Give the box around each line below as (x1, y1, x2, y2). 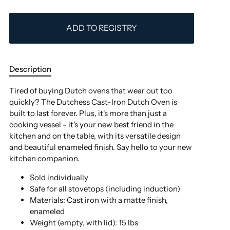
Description (9, 64, 51, 74)
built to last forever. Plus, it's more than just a (9, 108, 167, 118)
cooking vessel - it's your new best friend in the (9, 119, 174, 129)
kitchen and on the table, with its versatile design (9, 130, 181, 141)
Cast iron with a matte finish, (67, 195, 168, 205)
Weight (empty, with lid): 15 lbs (30, 217, 138, 227)
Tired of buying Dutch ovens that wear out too (9, 85, 172, 95)
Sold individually (30, 172, 88, 182)
